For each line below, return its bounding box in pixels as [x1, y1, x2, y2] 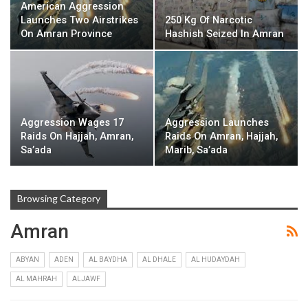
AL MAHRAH [16, 274, 57, 283]
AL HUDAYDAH [191, 255, 240, 263]
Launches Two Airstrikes [21, 14, 138, 27]
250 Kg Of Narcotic [165, 14, 252, 27]
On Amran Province [21, 28, 112, 41]
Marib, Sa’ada [165, 144, 228, 156]
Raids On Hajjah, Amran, [21, 130, 133, 142]
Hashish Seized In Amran [165, 28, 284, 41]
